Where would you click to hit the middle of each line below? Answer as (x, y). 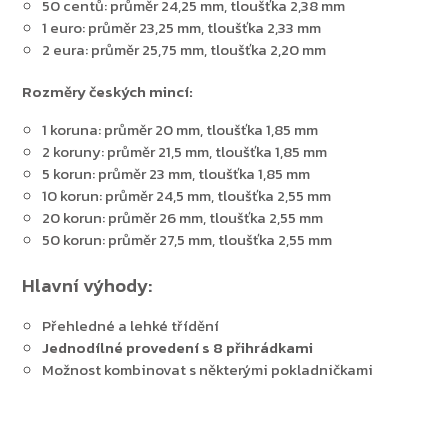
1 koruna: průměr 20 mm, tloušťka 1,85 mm (180, 130)
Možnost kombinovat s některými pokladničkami (209, 370)
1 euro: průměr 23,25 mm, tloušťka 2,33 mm (181, 28)
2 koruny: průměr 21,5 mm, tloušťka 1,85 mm (184, 152)
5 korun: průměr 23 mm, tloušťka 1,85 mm (176, 174)
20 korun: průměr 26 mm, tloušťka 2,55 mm (182, 218)
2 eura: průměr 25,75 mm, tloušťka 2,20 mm (184, 50)
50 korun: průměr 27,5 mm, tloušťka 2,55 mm (187, 240)
